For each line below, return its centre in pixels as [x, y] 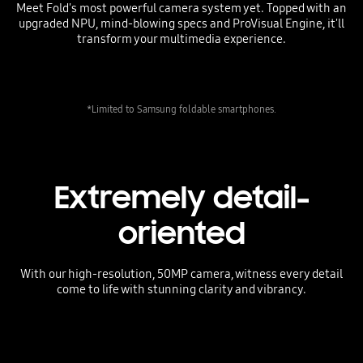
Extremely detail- [181, 197]
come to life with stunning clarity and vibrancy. [181, 290]
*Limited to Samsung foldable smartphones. [181, 109]
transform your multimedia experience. [181, 39]
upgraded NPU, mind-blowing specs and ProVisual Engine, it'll [181, 24]
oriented [181, 233]
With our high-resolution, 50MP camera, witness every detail [181, 274]
